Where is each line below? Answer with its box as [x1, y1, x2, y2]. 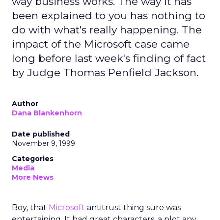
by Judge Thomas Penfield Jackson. [12, 66, 198, 79]
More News [12, 173, 54, 182]
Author [12, 99, 38, 108]
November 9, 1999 [12, 139, 75, 148]
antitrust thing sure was [85, 203, 181, 212]
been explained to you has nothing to [12, 9, 205, 22]
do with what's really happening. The [12, 24, 202, 36]
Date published [12, 130, 70, 138]
